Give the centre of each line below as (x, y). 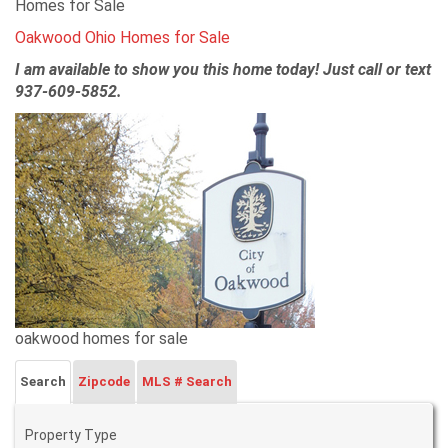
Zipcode (104, 381)
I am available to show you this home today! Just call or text (223, 69)
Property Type (71, 435)
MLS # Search (187, 381)
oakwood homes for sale (101, 338)
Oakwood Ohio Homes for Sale (122, 37)
